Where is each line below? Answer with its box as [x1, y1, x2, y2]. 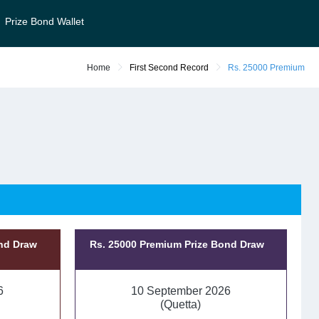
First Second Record [129, 63, 209, 73]
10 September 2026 [130, 285, 231, 297]
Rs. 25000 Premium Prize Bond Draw [89, 239, 264, 250]
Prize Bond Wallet [5, 16, 85, 28]
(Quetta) [160, 298, 202, 310]
